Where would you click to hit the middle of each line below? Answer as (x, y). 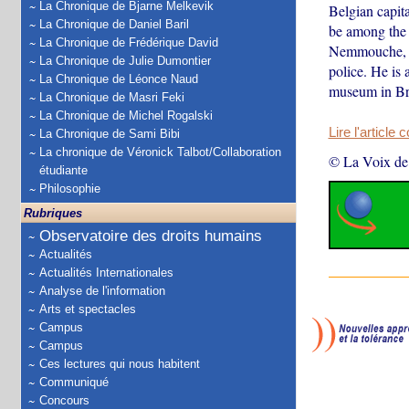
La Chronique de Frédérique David (129, 42)
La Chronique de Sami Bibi (110, 134)
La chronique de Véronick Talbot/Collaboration (160, 152)
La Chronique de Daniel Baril (114, 24)
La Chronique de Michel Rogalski (126, 115)
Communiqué (74, 382)
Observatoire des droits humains (151, 236)
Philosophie (70, 189)
